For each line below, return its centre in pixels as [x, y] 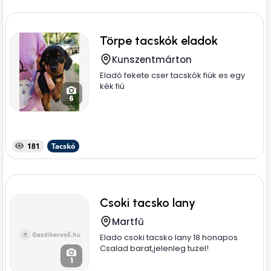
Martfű [128, 222]
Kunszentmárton [152, 60]
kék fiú [113, 86]
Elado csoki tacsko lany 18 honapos [169, 237]
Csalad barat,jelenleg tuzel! [155, 248]
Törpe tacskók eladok [159, 41]
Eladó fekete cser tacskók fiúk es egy [173, 75]
